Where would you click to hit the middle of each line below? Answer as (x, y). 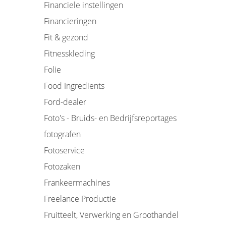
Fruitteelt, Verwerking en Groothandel (111, 215)
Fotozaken (62, 166)
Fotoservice (64, 150)
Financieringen (70, 21)
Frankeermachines (77, 183)
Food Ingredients (74, 86)
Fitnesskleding (69, 53)
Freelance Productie (80, 199)
